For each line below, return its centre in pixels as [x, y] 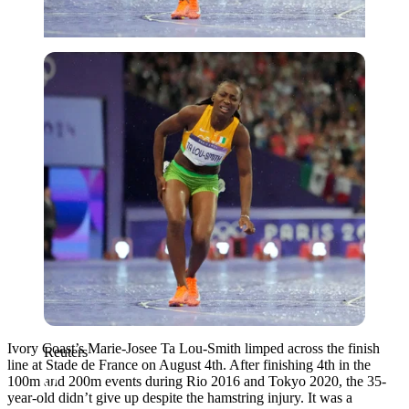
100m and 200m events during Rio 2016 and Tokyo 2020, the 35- [197, 381]
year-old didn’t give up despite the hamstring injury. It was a [180, 397]
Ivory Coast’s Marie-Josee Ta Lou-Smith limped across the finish [194, 348]
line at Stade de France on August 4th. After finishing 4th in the [189, 364]
